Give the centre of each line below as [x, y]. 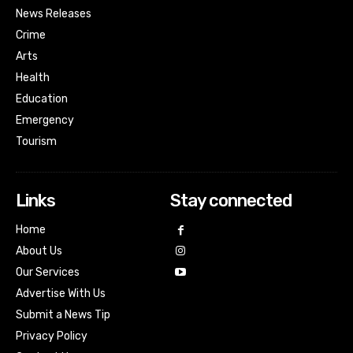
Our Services [48, 272]
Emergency [45, 120]
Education [42, 98]
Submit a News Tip [63, 314]
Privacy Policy [52, 336]
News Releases [54, 13]
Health [33, 77]
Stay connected [230, 200]
